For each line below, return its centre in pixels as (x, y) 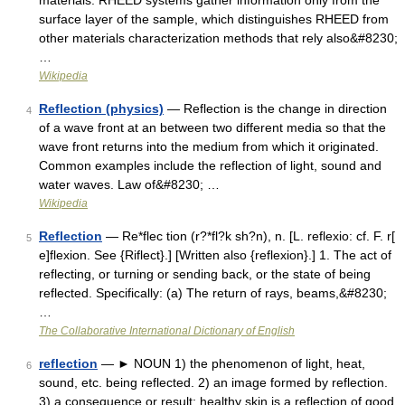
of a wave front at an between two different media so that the (212, 127)
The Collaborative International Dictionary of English (167, 331)
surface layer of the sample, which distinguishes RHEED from (214, 19)
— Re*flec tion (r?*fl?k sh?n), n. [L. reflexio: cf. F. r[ (249, 236)
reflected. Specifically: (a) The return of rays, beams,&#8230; (213, 293)
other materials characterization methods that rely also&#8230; (218, 38)
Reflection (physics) (101, 108)
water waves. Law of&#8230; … (129, 184)
